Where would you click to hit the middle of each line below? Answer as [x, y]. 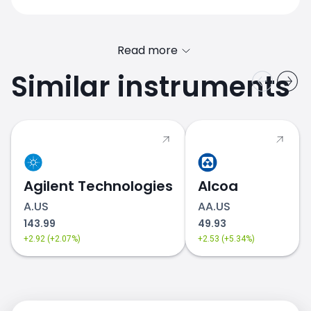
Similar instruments [151, 87]
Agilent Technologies [98, 186]
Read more [147, 50]
